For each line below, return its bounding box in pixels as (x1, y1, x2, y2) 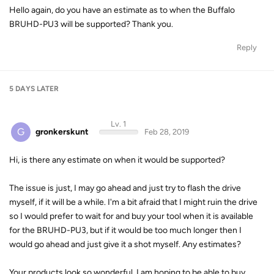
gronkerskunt (35, 126, 89, 137)
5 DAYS (9, 84, 35, 93)
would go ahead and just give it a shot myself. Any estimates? (9, 239, 241, 250)
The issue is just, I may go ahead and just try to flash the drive (9, 183, 241, 193)
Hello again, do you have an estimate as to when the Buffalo (9, 4, 235, 15)
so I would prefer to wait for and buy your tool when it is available (9, 211, 253, 221)
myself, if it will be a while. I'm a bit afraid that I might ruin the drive (9, 197, 257, 207)
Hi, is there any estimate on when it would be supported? (9, 155, 225, 165)
